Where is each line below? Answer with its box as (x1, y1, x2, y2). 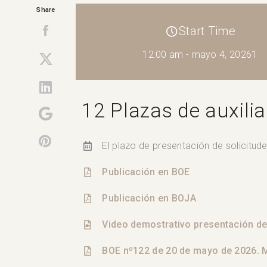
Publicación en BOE (102, 166, 190, 178)
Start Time (178, 23, 235, 38)
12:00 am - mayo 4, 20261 (142, 48, 257, 60)
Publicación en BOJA (102, 192, 197, 204)
